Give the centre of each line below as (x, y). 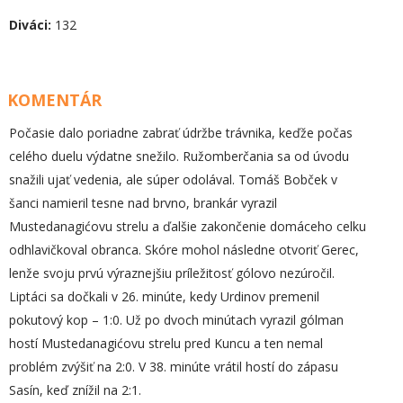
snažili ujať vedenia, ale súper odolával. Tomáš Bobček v (173, 179)
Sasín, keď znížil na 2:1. (75, 390)
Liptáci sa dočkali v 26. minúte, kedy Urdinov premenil (164, 296)
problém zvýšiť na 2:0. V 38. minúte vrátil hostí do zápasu (174, 367)
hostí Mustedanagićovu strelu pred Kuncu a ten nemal (166, 343)
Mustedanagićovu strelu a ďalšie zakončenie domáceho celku (188, 226)
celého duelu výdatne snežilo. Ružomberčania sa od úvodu (179, 156)
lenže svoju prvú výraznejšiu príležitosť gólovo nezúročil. (172, 273)
